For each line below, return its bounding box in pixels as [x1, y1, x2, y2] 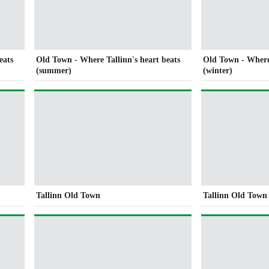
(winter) [203, 65, 233, 75]
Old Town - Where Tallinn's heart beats [36, 55, 181, 64]
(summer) [36, 65, 72, 75]
